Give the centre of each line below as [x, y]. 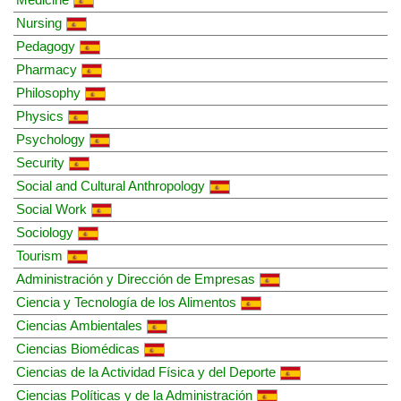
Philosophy [48, 92]
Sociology [45, 232]
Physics [40, 115]
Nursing [39, 22]
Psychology [51, 139]
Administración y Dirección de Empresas [136, 278]
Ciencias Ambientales [79, 325]
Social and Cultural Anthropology [111, 185]
